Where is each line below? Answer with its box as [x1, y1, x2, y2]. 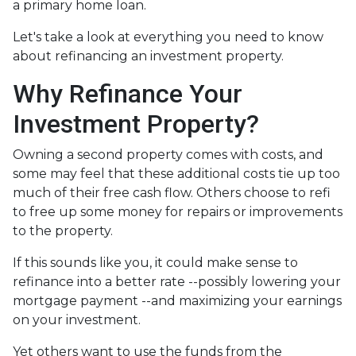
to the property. [13, 222, 116, 238]
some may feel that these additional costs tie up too [13, 165, 340, 181]
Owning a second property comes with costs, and [13, 146, 323, 162]
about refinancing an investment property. [13, 48, 284, 64]
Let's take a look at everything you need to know [13, 29, 323, 44]
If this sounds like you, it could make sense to [13, 254, 298, 270]
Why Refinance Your [13, 78, 242, 109]
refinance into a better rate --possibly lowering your [13, 273, 341, 289]
